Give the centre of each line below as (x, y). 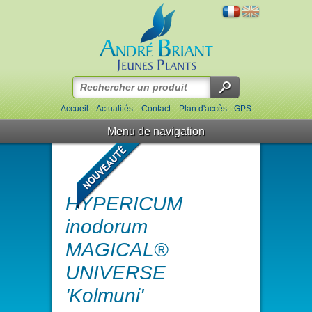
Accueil (75, 109)
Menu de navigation (156, 131)
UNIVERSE (116, 273)
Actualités (115, 109)
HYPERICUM (124, 204)
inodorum (107, 227)
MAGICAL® (117, 250)
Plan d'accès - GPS (215, 109)
